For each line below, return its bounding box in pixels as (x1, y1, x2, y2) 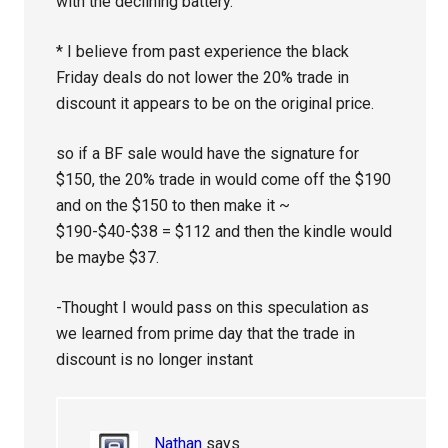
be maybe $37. (56, 248, 160, 268)
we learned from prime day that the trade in (56, 324, 356, 344)
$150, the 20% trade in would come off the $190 (56, 170, 392, 190)
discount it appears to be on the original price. (56, 94, 375, 114)
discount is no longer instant (56, 350, 254, 370)
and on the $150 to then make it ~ (56, 196, 291, 216)
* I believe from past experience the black (56, 42, 350, 62)
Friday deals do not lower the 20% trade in (56, 68, 350, 88)
